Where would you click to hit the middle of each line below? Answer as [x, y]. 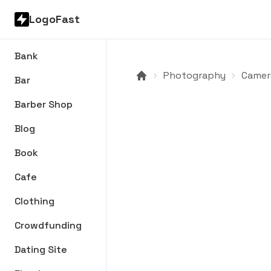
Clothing [34, 201]
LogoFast [54, 19]
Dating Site [41, 250]
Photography [194, 75]
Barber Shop [44, 104]
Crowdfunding [48, 225]
